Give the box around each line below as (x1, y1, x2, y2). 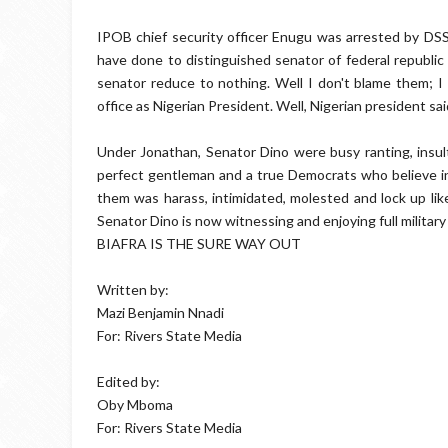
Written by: (97, 281, 169, 298)
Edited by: (97, 373, 160, 390)
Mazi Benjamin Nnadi (97, 304, 224, 321)
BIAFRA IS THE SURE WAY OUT (97, 235, 301, 252)
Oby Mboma (97, 396, 173, 413)
